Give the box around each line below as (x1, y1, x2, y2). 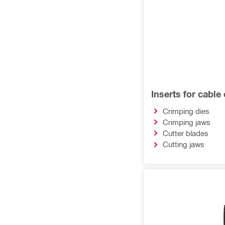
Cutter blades (162, 129, 208, 138)
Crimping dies (162, 106, 209, 116)
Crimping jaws (162, 118, 210, 127)
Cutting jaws (162, 140, 204, 149)
